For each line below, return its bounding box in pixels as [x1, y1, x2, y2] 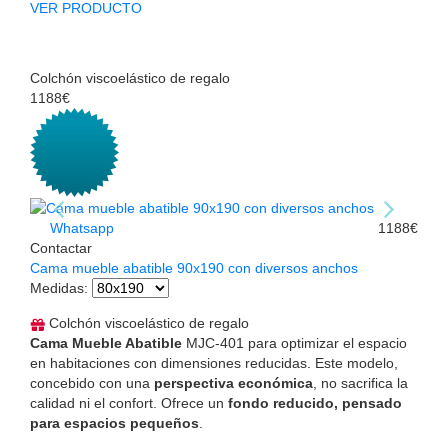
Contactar [30, 240, 92, 257]
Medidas [30, 280, 84, 297]
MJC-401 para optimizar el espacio [182, 335, 407, 352]
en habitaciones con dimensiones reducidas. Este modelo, [30, 355, 398, 372]
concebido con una [30, 375, 154, 392]
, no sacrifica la [313, 375, 408, 392]
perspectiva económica [154, 375, 313, 392]
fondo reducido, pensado [228, 395, 402, 412]
